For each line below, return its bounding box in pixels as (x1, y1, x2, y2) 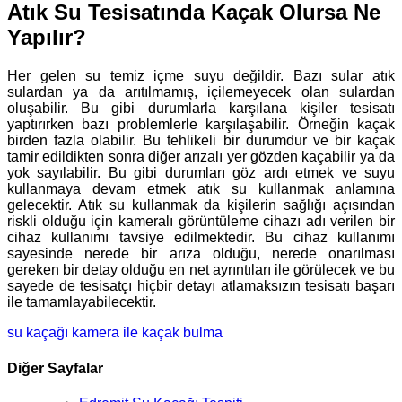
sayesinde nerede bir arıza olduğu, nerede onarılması (7, 246, 395, 262)
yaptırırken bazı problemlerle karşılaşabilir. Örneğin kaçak (7, 117, 395, 133)
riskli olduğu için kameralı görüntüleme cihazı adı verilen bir (7, 214, 395, 230)
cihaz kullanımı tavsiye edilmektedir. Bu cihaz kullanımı (7, 230, 395, 246)
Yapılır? (7, 25, 86, 50)
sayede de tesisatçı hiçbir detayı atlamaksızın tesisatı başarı (7, 278, 395, 294)
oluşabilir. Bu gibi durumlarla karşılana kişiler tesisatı (7, 100, 395, 117)
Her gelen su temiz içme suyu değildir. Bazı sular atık (7, 68, 395, 84)
